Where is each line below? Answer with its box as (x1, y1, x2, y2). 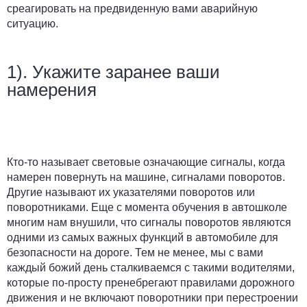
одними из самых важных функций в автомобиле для (7, 231, 278, 243)
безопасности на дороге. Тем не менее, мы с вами (7, 246, 263, 258)
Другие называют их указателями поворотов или (7, 186, 255, 198)
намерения (7, 79, 97, 100)
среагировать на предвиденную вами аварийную (7, 2, 258, 14)
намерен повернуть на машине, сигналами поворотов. (7, 171, 285, 183)
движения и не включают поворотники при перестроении (7, 291, 298, 304)
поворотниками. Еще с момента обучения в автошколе (7, 201, 287, 213)
